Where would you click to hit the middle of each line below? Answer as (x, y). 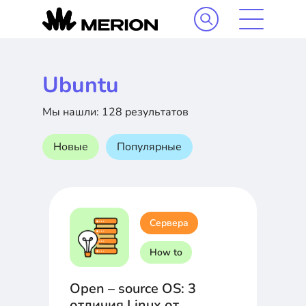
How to (166, 252)
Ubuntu (81, 85)
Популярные (149, 147)
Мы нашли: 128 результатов (115, 112)
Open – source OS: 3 (133, 289)
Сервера (169, 223)
